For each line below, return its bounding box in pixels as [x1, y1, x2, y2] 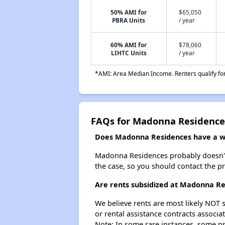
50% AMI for [110, 8, 147, 16]
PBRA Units [112, 16, 146, 24]
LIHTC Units [110, 49, 147, 57]
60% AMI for [110, 41, 147, 49]
